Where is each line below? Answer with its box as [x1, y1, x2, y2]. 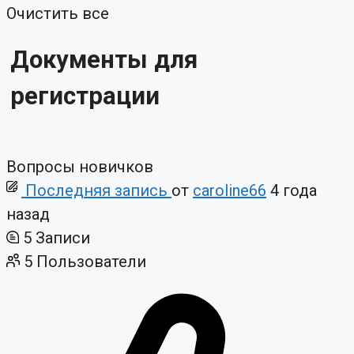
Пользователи [36, 251, 146, 271]
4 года [270, 180, 317, 200]
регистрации [10, 81, 160, 111]
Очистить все [6, 4, 109, 24]
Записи [36, 228, 90, 247]
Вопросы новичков [6, 156, 153, 176]
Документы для [10, 44, 198, 74]
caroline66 [193, 180, 266, 200]
